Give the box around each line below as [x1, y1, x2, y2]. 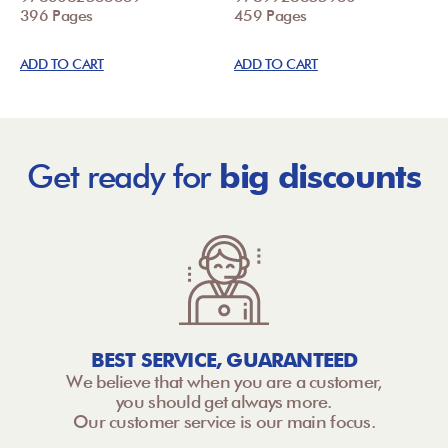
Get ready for [27, 156, 219, 197]
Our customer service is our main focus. [73, 410, 375, 432]
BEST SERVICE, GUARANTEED [90, 347, 358, 372]
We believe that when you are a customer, [66, 370, 382, 392]
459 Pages [234, 6, 307, 26]
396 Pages [20, 6, 93, 26]
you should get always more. [116, 390, 332, 412]
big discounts [218, 156, 421, 197]
